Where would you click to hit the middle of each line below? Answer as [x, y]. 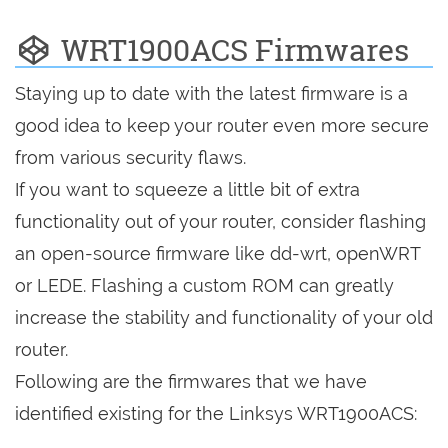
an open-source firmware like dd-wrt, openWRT [217, 254]
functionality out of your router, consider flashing [220, 222]
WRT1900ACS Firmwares [231, 50]
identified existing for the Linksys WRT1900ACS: [216, 414]
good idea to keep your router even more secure [222, 126]
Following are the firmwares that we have [191, 382]
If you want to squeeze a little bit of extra [187, 190]
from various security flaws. [130, 158]
